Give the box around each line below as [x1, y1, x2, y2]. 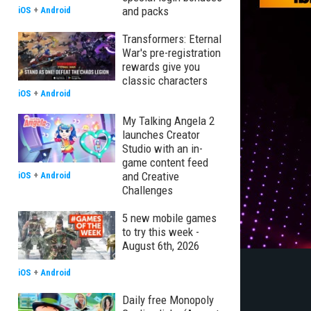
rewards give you [122, 60, 200, 74]
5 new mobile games [122, 211, 217, 225]
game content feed [122, 155, 208, 169]
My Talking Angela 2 [122, 114, 215, 128]
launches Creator [122, 128, 200, 142]
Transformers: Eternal [122, 32, 221, 46]
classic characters [122, 74, 208, 87]
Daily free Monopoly [122, 293, 214, 307]
